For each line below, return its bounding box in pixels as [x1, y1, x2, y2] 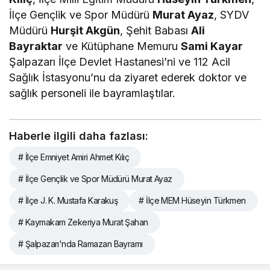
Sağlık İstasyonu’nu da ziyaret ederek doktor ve [9, 71, 247, 84]
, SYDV [214, 8, 250, 22]
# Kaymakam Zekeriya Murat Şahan [18, 217, 148, 228]
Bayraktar [9, 40, 63, 53]
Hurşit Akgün [51, 24, 121, 37]
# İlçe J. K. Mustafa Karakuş [18, 195, 118, 206]
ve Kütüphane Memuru [63, 40, 181, 53]
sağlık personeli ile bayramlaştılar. [9, 87, 176, 100]
